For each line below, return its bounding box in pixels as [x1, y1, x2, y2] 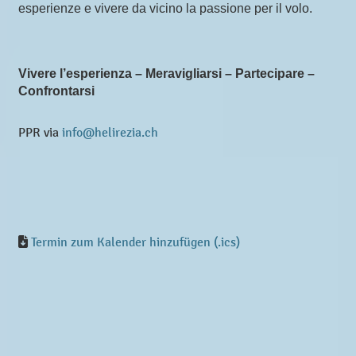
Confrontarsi [18, 83, 95, 98]
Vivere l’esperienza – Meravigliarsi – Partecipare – [18, 66, 315, 80]
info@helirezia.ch [62, 124, 158, 140]
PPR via [18, 124, 62, 140]
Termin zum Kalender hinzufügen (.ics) [31, 234, 240, 250]
